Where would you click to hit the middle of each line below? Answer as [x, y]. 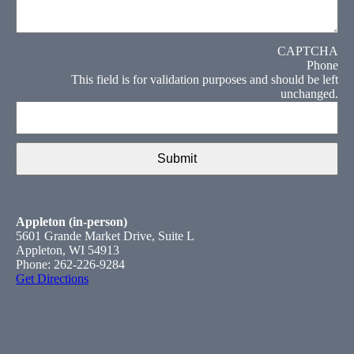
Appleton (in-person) [72, 221]
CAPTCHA [308, 51]
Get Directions [52, 278]
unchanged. [309, 93]
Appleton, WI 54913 [68, 250]
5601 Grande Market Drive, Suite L [105, 235]
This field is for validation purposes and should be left [205, 79]
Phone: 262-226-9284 [70, 264]
